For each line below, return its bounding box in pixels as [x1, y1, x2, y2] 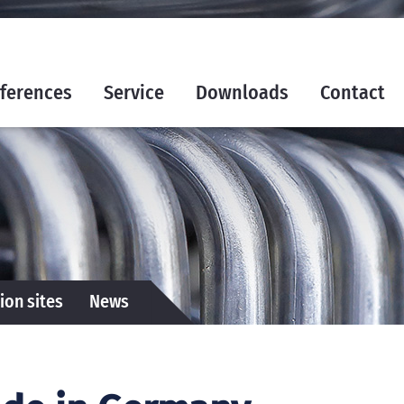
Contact [320, 80, 385, 105]
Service [104, 80, 164, 105]
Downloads [196, 80, 289, 105]
